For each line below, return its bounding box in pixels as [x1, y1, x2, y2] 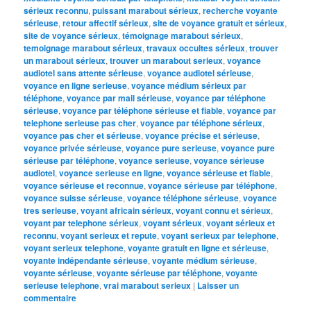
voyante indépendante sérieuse [24, 253, 149, 267]
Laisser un [197, 278, 239, 292]
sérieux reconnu [24, 3, 89, 17]
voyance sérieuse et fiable [167, 166, 271, 179]
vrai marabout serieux [103, 278, 192, 292]
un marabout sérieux [24, 53, 106, 67]
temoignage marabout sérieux [24, 41, 143, 54]
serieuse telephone [24, 278, 100, 292]
